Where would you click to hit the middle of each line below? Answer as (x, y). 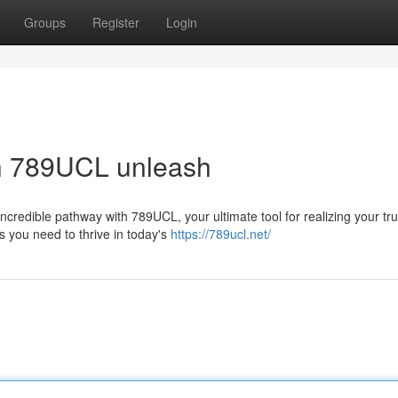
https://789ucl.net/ (221, 234)
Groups (45, 22)
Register (116, 22)
